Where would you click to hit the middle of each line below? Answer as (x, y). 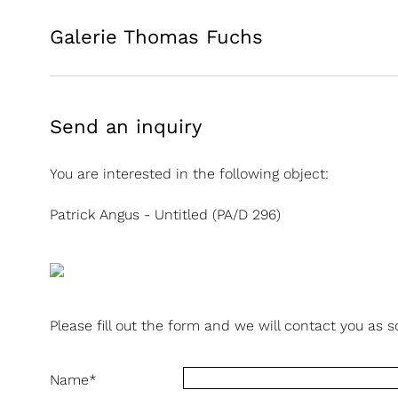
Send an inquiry (126, 127)
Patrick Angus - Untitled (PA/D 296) (165, 215)
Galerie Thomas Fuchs (156, 37)
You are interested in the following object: (189, 174)
